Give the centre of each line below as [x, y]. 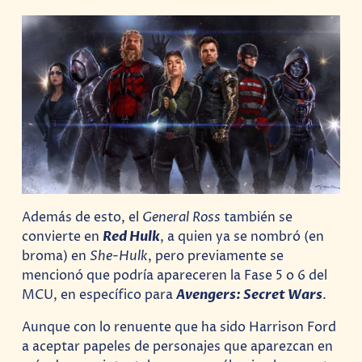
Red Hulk [132, 236]
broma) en [56, 256]
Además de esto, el [82, 217]
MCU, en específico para [99, 295]
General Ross [183, 217]
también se [259, 217]
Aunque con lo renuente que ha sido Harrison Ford [179, 327]
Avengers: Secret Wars [250, 295]
